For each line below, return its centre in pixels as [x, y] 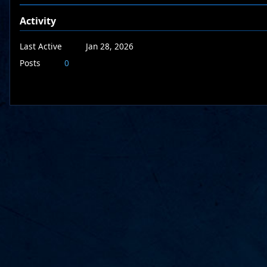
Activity [38, 21]
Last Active [41, 46]
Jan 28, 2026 [110, 46]
